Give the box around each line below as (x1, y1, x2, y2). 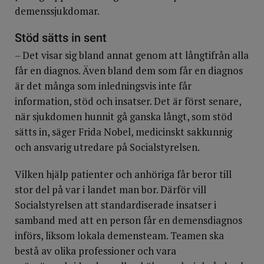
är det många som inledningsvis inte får (15, 79, 192, 93)
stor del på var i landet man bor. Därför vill (15, 183, 206, 196)
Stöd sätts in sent (15, 31, 107, 45)
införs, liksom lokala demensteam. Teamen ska (15, 229, 224, 242)
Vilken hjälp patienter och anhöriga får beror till (15, 167, 232, 181)
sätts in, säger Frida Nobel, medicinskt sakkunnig (15, 125, 232, 138)
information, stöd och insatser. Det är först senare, (15, 94, 241, 108)
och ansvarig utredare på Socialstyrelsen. (15, 140, 200, 154)
